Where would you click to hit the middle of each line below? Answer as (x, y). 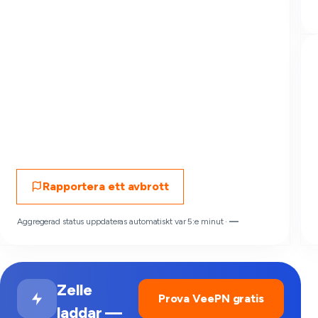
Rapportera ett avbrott (106, 186)
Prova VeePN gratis (211, 298)
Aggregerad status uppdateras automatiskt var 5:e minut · (124, 221)
